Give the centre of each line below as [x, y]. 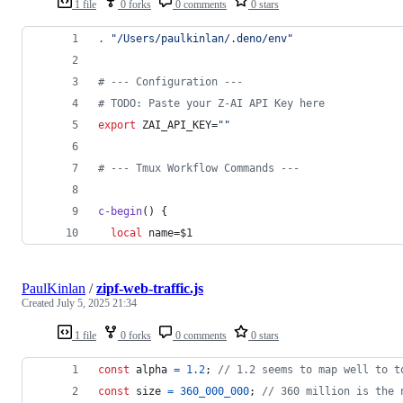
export [117, 125]
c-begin [120, 211]
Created [39, 303]
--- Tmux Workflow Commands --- [202, 168]
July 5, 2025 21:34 [97, 303]
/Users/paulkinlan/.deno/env [202, 38]
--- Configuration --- [174, 81]
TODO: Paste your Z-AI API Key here [215, 103]
